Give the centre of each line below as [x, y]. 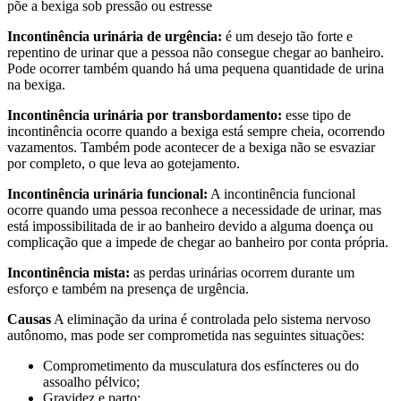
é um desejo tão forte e [287, 36]
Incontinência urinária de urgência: [115, 36]
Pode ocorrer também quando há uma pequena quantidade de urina [196, 68]
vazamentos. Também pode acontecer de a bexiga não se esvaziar [191, 147]
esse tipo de [316, 115]
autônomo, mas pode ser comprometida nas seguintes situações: [186, 335]
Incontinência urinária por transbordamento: [145, 115]
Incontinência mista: [68, 272]
